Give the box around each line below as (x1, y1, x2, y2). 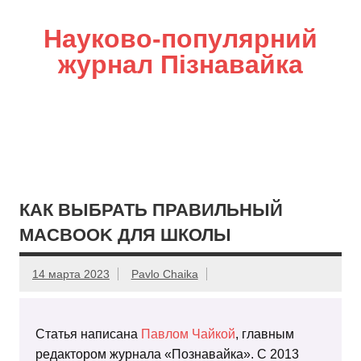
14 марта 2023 (32, 267, 110, 280)
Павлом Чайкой (141, 326, 235, 341)
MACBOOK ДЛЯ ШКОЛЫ (19, 224, 231, 245)
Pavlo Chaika (131, 267, 198, 280)
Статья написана (35, 326, 141, 341)
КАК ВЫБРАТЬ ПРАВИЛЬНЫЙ (19, 199, 283, 220)
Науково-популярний (44, 24, 317, 53)
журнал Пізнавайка (58, 50, 303, 79)
